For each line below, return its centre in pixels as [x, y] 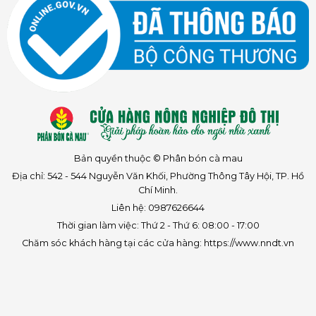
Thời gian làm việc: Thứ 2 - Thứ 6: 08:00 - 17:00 [158, 225]
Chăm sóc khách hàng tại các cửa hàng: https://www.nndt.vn [158, 243]
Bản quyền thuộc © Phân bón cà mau [158, 158]
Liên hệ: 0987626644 [158, 207]
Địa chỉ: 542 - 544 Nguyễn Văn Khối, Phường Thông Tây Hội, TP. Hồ [158, 176]
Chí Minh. [158, 190]
